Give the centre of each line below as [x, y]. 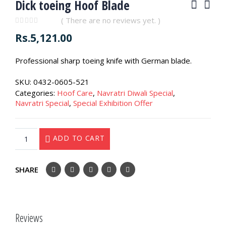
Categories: [36, 93]
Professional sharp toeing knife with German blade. [103, 60]
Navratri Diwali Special [135, 93]
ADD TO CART [79, 138]
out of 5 [34, 30]
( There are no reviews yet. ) [111, 20]
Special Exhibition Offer [113, 103]
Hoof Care [75, 93]
